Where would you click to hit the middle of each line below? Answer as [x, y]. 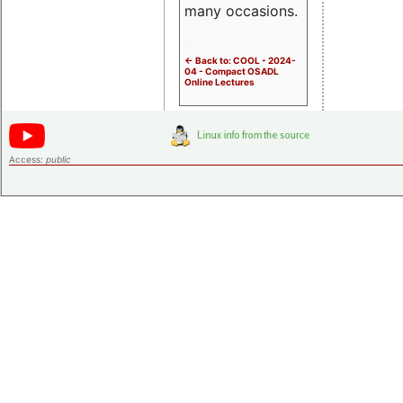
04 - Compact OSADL [232, 71]
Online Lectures [219, 81]
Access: [27, 159]
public [58, 159]
